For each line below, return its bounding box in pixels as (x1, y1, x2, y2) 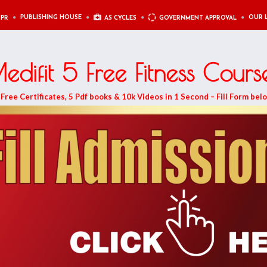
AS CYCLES (104, 15, 136, 21)
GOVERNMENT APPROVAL (159, 15, 237, 21)
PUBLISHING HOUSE (20, 14, 82, 21)
